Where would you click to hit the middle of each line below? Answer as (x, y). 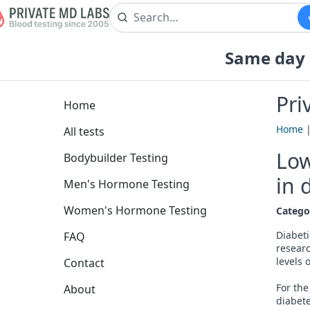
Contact (84, 263)
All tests (84, 131)
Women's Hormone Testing (135, 210)
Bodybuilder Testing (116, 157)
